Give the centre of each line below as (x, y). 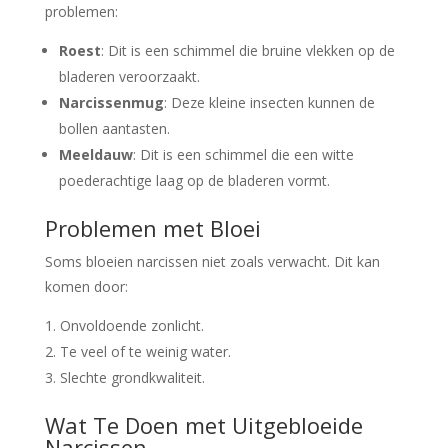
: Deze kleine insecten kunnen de (269, 103)
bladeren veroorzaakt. (129, 77)
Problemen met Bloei (152, 228)
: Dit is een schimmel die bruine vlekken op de (247, 51)
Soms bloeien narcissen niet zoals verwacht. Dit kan (212, 262)
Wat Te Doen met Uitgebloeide (203, 425)
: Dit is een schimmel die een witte (243, 155)
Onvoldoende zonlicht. (131, 326)
